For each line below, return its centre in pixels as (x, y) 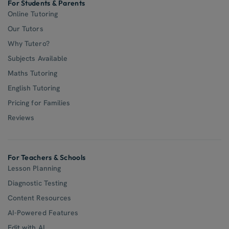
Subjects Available (38, 59)
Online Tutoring (33, 14)
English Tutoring (34, 88)
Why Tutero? (29, 44)
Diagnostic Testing (38, 183)
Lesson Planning (34, 168)
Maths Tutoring (32, 73)
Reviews (21, 118)
